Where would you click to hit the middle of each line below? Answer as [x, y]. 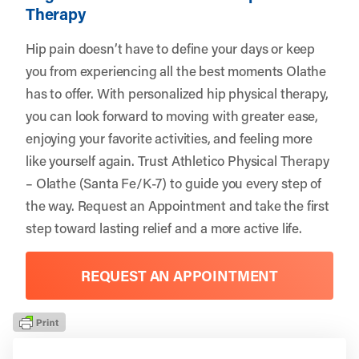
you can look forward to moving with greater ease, [172, 115]
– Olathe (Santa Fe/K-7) [97, 182]
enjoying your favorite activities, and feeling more [169, 137]
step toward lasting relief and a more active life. [164, 227]
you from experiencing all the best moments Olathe [176, 70]
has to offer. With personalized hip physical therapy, [177, 93]
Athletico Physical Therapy [250, 160]
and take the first [278, 205]
